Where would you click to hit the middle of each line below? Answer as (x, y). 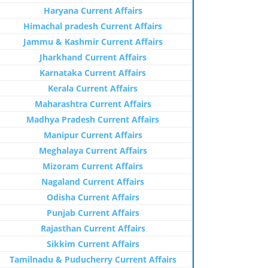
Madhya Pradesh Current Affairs (93, 119)
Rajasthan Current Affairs (93, 228)
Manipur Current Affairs (93, 135)
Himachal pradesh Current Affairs (93, 26)
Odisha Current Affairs (93, 197)
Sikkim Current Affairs (93, 244)
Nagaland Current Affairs (93, 182)
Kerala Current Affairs (93, 88)
